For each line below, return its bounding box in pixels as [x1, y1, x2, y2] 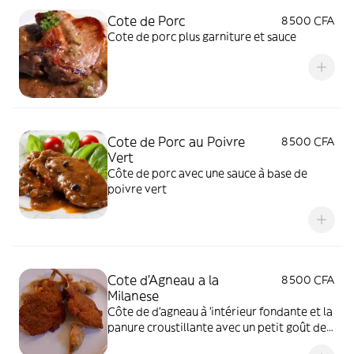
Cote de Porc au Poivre [107, 134, 245, 149]
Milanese [107, 288, 159, 303]
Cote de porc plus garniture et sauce [107, 29, 296, 43]
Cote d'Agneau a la [107, 272, 219, 288]
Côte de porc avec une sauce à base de [107, 166, 307, 180]
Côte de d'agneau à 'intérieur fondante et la [107, 304, 333, 318]
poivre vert [107, 182, 167, 196]
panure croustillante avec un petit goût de [107, 320, 326, 334]
